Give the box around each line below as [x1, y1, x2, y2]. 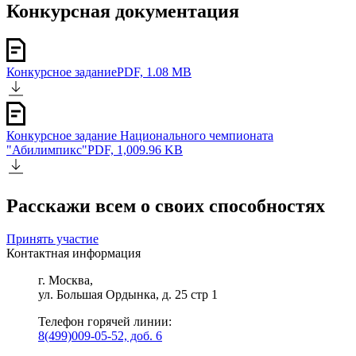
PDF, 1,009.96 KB [87, 142, 183, 157]
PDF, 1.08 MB [117, 64, 192, 79]
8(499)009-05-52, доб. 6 [38, 329, 162, 343]
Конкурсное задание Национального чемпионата [6, 128, 273, 142]
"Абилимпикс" [6, 142, 87, 157]
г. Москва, [38, 273, 93, 288]
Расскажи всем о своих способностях [6, 195, 325, 216]
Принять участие [6, 232, 99, 246]
